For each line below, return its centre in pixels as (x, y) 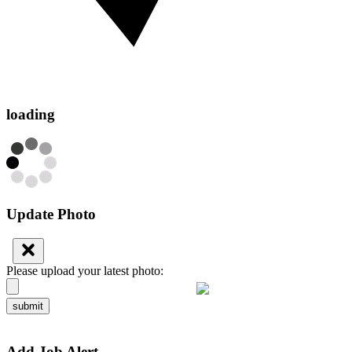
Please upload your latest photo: (85, 270)
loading (31, 114)
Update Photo (51, 214)
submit (28, 306)
